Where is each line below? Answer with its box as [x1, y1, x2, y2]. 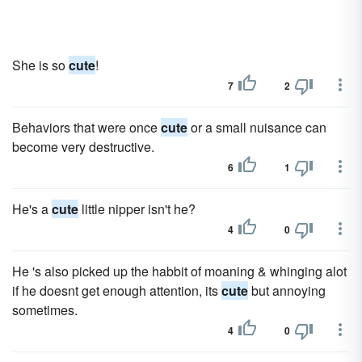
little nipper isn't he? [78, 200, 196, 218]
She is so [12, 56, 69, 74]
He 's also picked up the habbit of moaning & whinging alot [12, 262, 347, 280]
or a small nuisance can [187, 118, 326, 137]
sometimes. [12, 301, 78, 319]
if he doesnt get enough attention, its [12, 281, 221, 300]
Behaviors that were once [12, 118, 161, 137]
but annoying [248, 281, 326, 300]
